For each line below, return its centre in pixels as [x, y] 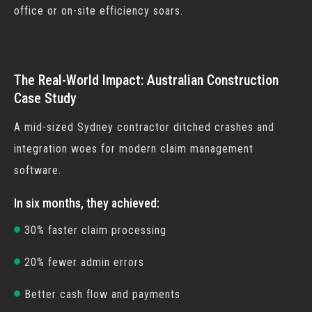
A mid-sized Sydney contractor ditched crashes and [144, 127]
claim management [207, 149]
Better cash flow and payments [102, 294]
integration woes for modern [87, 149]
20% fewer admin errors [84, 262]
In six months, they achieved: [87, 203]
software [36, 170]
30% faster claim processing [95, 230]
